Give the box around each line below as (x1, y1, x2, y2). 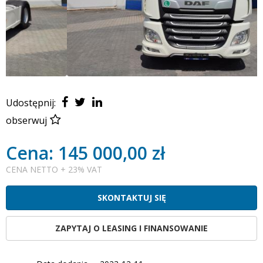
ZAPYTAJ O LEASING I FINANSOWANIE (55, 222, 208, 234)
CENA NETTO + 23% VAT (6, 163, 102, 175)
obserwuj (6, 113, 47, 127)
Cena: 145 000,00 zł (6, 140, 165, 165)
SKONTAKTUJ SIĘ (97, 191, 166, 203)
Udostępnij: (6, 96, 58, 109)
